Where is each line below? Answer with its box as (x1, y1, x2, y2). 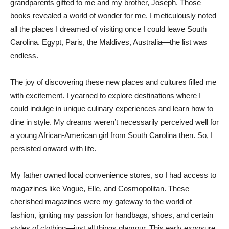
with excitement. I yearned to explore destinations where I (10, 90, 201, 100)
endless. (10, 51, 40, 60)
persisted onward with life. (10, 144, 98, 153)
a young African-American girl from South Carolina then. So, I (10, 130, 213, 140)
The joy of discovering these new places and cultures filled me (10, 77, 216, 86)
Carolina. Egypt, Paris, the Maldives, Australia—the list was (10, 37, 207, 47)
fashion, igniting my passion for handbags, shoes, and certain (10, 210, 213, 219)
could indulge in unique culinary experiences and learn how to (10, 104, 213, 113)
